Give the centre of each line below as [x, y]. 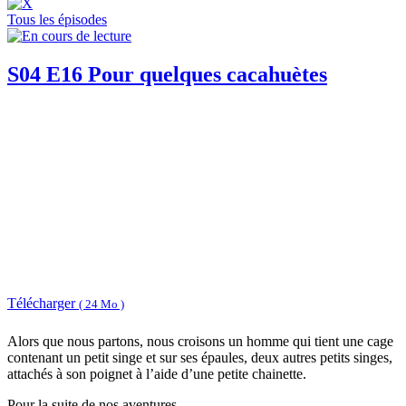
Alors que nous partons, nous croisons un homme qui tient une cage [200, 342]
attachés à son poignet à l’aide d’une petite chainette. [157, 374]
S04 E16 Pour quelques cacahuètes [167, 75]
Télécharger [43, 303]
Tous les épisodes [57, 20]
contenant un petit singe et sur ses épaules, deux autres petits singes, [200, 358]
